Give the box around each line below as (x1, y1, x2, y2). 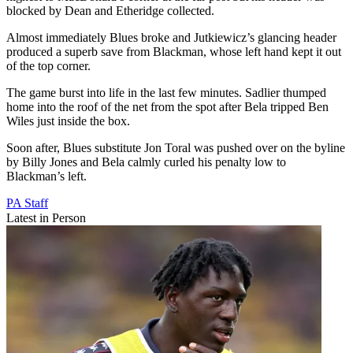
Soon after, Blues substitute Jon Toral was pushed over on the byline (6, 140, 345, 154)
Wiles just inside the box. (6, 113, 130, 128)
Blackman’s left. (6, 169, 87, 183)
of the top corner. (6, 58, 91, 72)
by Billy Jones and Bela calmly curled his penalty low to (6, 154, 286, 169)
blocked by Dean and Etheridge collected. (6, 3, 214, 17)
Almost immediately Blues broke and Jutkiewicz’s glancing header (6, 30, 336, 44)
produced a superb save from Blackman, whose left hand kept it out (6, 44, 341, 58)
